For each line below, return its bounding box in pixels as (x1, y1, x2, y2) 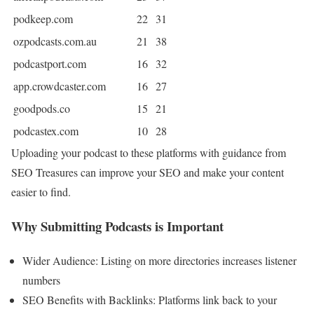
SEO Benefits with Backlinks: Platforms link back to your (22, 292, 277, 307)
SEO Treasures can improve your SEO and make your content (11, 165, 284, 180)
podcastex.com (13, 123, 78, 139)
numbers (22, 272, 60, 287)
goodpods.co (13, 101, 70, 116)
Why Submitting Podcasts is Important (11, 217, 224, 236)
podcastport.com (13, 56, 86, 71)
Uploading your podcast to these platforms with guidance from (11, 145, 286, 161)
